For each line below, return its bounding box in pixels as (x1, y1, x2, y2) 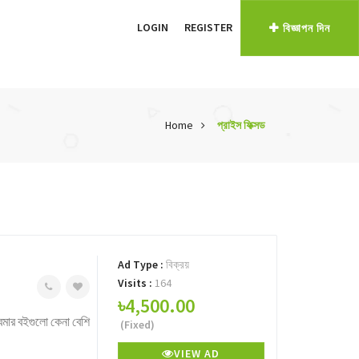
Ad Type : (117, 257, 166, 272)
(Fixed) (117, 317, 155, 332)
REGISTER (184, 20, 232, 34)
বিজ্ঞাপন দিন (283, 21, 330, 36)
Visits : (117, 276, 155, 290)
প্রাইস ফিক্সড (217, 118, 265, 132)
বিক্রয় (165, 257, 189, 272)
